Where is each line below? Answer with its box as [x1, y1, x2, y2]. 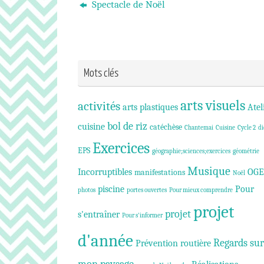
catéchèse [150, 121, 182, 132]
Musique [187, 164, 230, 178]
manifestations [134, 167, 185, 177]
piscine [98, 183, 124, 194]
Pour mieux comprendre [169, 186, 233, 194]
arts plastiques [123, 101, 178, 113]
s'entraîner [78, 208, 120, 220]
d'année [78, 230, 133, 250]
